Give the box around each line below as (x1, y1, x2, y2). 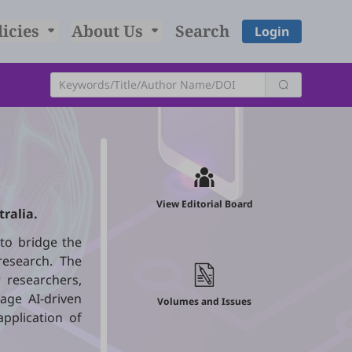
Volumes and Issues (157, 295, 251, 308)
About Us (71, 20, 147, 42)
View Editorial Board (156, 197, 253, 211)
